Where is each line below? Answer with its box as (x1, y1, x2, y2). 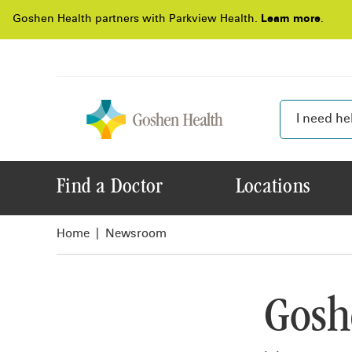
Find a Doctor (57, 177, 163, 199)
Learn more (261, 14, 321, 25)
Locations (235, 177, 310, 199)
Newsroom (105, 229, 167, 240)
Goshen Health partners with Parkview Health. (13, 14, 261, 25)
